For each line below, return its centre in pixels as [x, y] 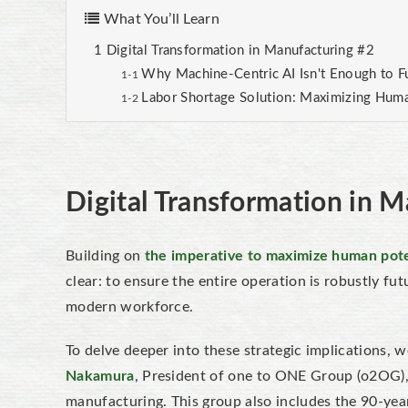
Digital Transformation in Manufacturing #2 [240, 51]
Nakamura [100, 376]
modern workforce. [132, 307]
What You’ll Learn [160, 19]
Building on [105, 256]
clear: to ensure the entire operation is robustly [225, 281]
